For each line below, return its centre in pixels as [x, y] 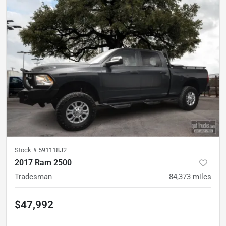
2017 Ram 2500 [43, 162]
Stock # [26, 150]
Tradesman [33, 176]
